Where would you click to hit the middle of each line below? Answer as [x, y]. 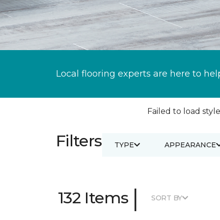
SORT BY [167, 198]
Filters [79, 141]
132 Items [93, 198]
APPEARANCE [190, 145]
